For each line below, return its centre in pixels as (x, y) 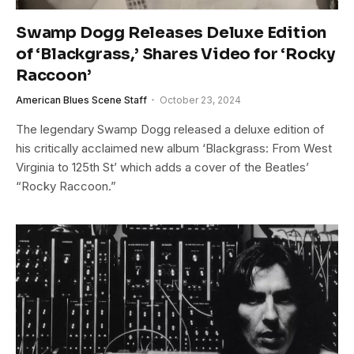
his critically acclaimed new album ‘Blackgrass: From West (174, 148)
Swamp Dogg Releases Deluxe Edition (171, 32)
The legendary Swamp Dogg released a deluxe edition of (170, 129)
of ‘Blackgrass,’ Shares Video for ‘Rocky (175, 54)
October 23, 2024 (200, 100)
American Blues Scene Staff (81, 100)
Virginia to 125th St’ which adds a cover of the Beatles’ (162, 167)
